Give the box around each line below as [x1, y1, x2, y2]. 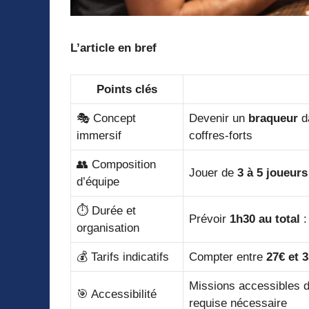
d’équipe [77, 175, 119, 188]
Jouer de [189, 166, 237, 179]
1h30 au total [230, 212, 300, 226]
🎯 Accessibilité [77, 287, 157, 301]
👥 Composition [77, 157, 156, 171]
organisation [77, 221, 139, 235]
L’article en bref [70, 41, 157, 55]
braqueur [248, 111, 298, 125]
